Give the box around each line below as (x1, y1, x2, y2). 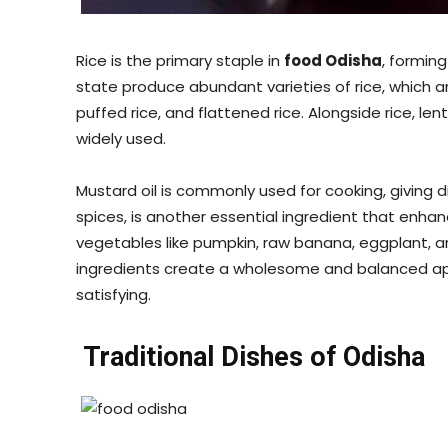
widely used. (76, 127, 166, 149)
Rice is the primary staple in (76, 49, 284, 71)
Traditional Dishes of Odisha (76, 340, 425, 373)
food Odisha (284, 49, 382, 71)
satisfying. (76, 283, 151, 305)
